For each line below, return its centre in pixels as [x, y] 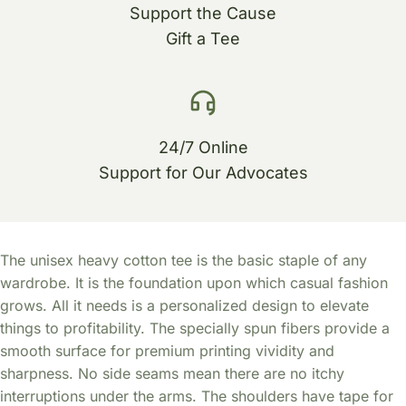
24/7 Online [203, 147]
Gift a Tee [203, 38]
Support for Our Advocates [203, 172]
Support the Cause [203, 13]
